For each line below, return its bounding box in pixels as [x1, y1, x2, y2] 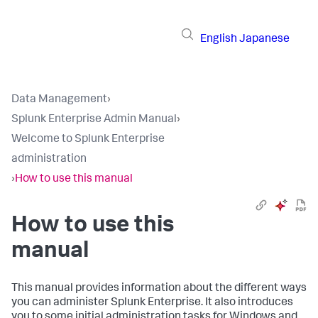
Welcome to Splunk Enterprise [11, 134, 165, 146]
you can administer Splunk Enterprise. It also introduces [11, 297, 293, 309]
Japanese [239, 33, 290, 45]
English [200, 33, 237, 45]
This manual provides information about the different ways [11, 283, 307, 295]
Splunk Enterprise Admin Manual [11, 114, 177, 126]
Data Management [11, 94, 107, 106]
